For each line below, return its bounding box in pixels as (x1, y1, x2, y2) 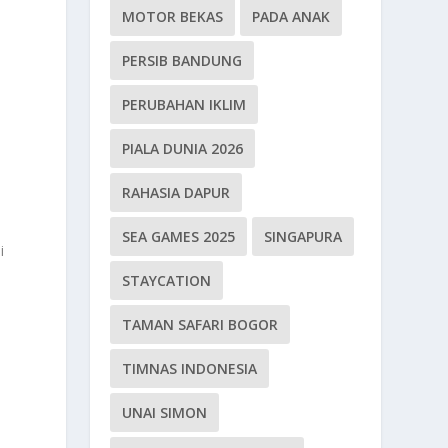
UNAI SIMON (122, 402, 208, 422)
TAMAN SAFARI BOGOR (122, 314, 279, 334)
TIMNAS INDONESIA (122, 358, 258, 378)
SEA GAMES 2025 (122, 226, 236, 246)
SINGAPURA (264, 226, 343, 246)
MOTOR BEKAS (122, 6, 224, 26)
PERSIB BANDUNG (122, 50, 243, 70)
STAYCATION (122, 270, 212, 290)
